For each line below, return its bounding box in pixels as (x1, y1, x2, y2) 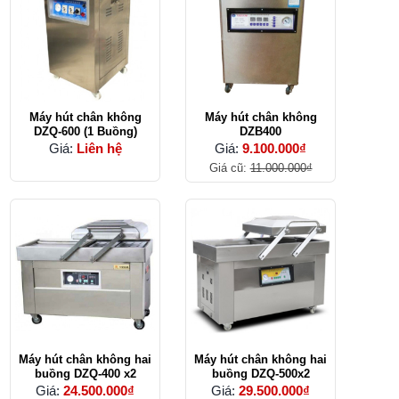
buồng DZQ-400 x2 (34, 366, 136, 380)
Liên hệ (76, 140, 122, 156)
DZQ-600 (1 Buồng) (33, 124, 137, 138)
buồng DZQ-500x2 (211, 366, 310, 380)
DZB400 (240, 124, 282, 138)
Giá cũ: (208, 160, 250, 175)
